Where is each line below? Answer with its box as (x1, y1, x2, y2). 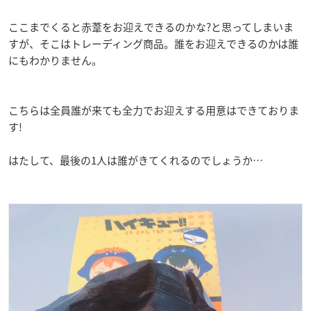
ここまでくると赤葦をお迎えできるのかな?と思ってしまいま (8, 19, 294, 35)
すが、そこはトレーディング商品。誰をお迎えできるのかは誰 (8, 35, 299, 51)
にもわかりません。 (8, 52, 102, 68)
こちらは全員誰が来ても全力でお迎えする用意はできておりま (8, 102, 299, 118)
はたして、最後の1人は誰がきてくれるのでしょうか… (8, 152, 263, 168)
